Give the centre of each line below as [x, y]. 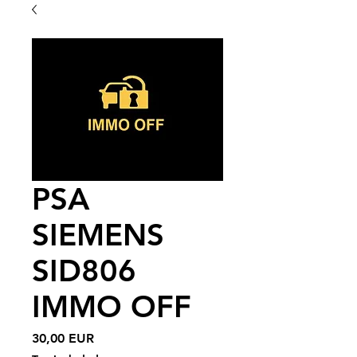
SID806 [84, 271]
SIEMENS [98, 235]
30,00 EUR [63, 338]
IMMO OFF [112, 306]
